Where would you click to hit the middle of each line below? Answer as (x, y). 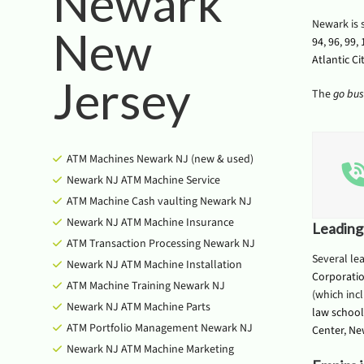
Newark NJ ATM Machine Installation (154, 265)
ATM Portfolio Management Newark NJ (160, 328)
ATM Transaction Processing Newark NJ (161, 244)
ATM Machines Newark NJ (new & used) (160, 159)
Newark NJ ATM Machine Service (143, 180)
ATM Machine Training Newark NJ (146, 286)
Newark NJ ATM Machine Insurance (150, 223)
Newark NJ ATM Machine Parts (139, 307)
